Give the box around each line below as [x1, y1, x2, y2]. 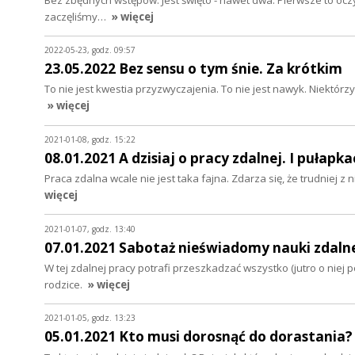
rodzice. [44, 277, 82, 292]
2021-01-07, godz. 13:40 [44, 223, 136, 235]
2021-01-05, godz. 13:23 [44, 312, 136, 324]
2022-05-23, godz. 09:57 [44, 44, 136, 56]
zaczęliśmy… [44, 9, 109, 24]
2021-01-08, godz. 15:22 [44, 134, 136, 146]
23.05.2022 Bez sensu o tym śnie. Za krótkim [44, 59, 342, 78]
